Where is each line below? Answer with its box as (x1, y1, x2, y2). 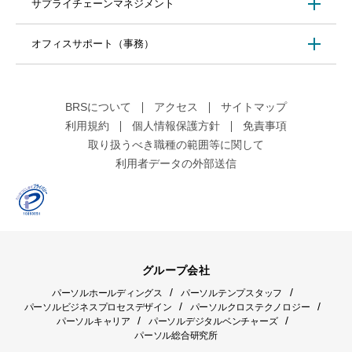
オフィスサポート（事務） (31, 38, 154, 50)
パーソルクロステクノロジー (189, 302, 310, 313)
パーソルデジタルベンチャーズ (148, 316, 278, 328)
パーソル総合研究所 (134, 330, 218, 342)
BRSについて (65, 101, 131, 114)
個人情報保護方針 (132, 119, 220, 133)
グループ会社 (141, 264, 211, 277)
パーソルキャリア (56, 316, 130, 328)
